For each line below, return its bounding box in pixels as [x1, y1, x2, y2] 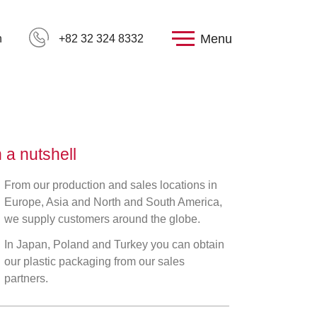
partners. [4, 272, 48, 284]
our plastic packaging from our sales [4, 255, 185, 267]
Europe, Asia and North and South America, [4, 196, 222, 208]
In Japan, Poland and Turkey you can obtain [4, 238, 224, 250]
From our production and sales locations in [4, 179, 217, 191]
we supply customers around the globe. [4, 213, 200, 225]
